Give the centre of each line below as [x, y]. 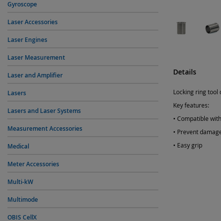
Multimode [23, 200]
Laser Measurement [36, 57]
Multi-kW [20, 182]
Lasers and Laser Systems [44, 111]
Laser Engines [27, 40]
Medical [18, 146]
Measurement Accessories [45, 129]
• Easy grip [188, 145]
